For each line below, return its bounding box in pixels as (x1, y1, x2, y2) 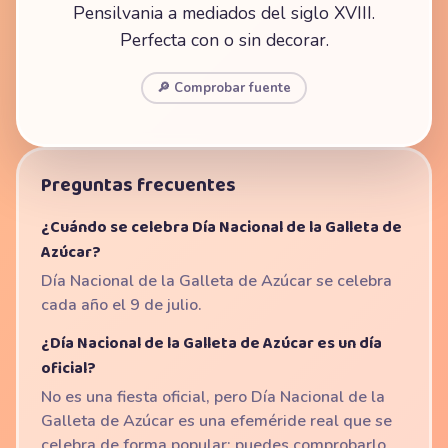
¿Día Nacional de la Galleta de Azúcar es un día (41, 331, 382, 356)
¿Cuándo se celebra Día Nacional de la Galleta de (41, 215, 402, 240)
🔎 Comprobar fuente (157, 79, 291, 97)
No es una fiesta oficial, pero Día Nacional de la (41, 386, 385, 408)
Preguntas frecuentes (41, 170, 236, 201)
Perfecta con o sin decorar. (119, 28, 329, 52)
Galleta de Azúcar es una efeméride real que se (41, 410, 392, 432)
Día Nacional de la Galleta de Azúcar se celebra (41, 270, 392, 292)
